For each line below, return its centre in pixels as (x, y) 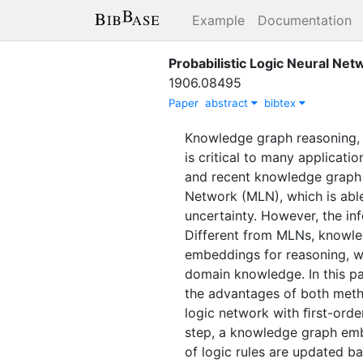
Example (218, 20)
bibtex (282, 102)
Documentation (305, 20)
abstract (228, 102)
